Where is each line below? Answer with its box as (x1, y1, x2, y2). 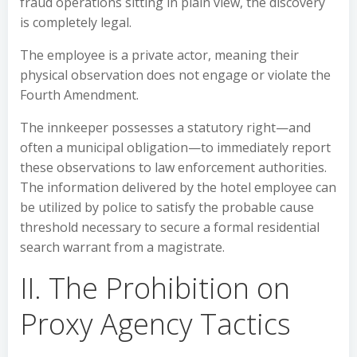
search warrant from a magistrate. (20, 238, 225, 256)
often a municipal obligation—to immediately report (20, 139, 331, 156)
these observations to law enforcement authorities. (20, 159, 327, 176)
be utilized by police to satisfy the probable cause (20, 198, 314, 216)
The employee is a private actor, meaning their (20, 46, 299, 64)
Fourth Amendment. (20, 86, 139, 104)
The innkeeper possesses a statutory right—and (20, 119, 311, 136)
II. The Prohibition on (20, 269, 290, 308)
